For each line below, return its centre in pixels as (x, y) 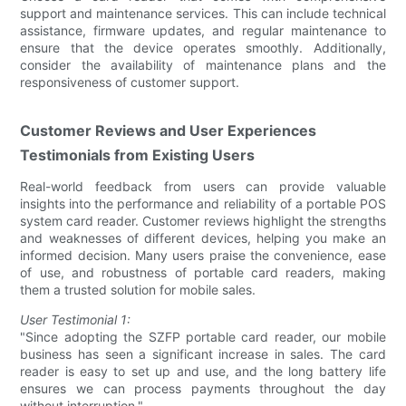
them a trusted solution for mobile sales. (138, 289)
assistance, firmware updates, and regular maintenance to (203, 30)
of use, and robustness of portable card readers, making (203, 272)
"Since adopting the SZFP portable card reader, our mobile (203, 336)
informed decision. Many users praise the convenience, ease (203, 255)
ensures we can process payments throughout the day (203, 388)
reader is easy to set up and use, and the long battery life (203, 371)
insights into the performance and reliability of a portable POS (203, 203)
